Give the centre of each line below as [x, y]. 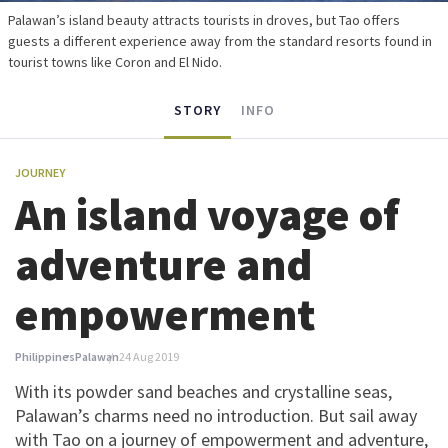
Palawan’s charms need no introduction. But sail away [216, 415]
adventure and [163, 264]
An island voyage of [207, 214]
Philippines [45, 356]
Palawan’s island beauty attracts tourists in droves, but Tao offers [204, 20]
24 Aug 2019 [149, 356]
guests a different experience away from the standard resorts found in [220, 41]
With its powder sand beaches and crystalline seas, [203, 391]
